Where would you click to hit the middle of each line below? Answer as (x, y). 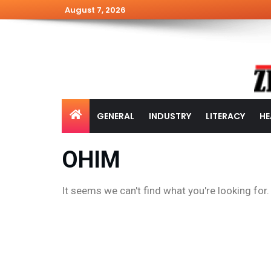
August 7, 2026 (95, 10)
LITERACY (225, 116)
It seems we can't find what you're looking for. (165, 191)
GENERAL (115, 116)
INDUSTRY (170, 116)
